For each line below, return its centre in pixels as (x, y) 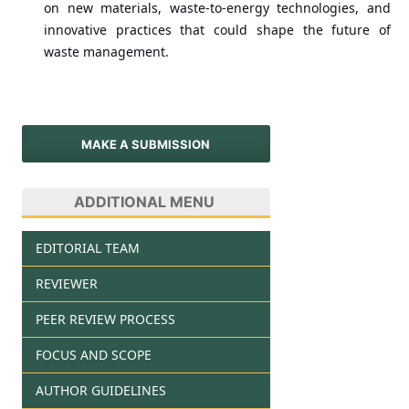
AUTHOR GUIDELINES (100, 390)
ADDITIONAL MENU (145, 201)
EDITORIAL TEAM (87, 247)
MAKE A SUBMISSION (146, 144)
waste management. (106, 52)
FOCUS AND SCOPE (93, 354)
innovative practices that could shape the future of (217, 30)
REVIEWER (66, 283)
